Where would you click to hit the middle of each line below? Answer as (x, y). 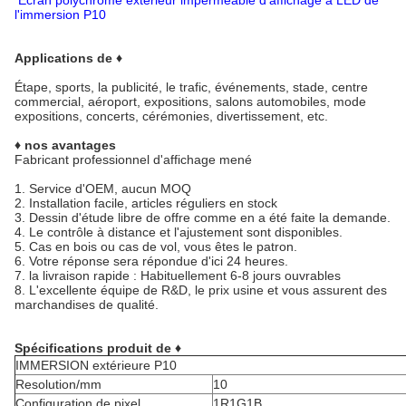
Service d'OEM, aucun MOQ (110, 188)
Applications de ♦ (68, 58)
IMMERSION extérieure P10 (96, 365)
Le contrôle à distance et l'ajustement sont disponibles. (186, 232)
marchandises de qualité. (87, 304)
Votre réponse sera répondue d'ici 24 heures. (160, 261)
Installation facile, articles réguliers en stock (153, 203)
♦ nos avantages (65, 145)
